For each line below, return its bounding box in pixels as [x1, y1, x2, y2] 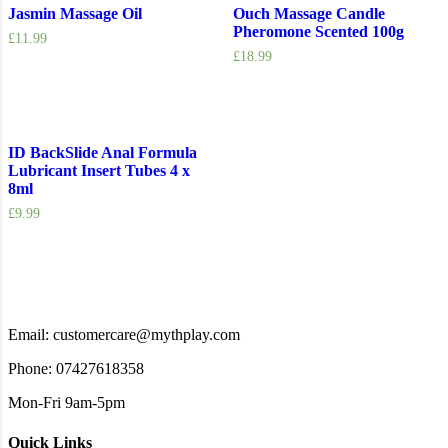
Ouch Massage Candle [232, 5, 385, 23]
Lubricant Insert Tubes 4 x [8, 161, 190, 179]
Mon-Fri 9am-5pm [8, 394, 125, 412]
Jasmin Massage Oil [8, 5, 142, 23]
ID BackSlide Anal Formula [8, 143, 197, 161]
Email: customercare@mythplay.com [8, 326, 240, 344]
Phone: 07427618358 [8, 360, 144, 378]
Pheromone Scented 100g [232, 23, 404, 41]
